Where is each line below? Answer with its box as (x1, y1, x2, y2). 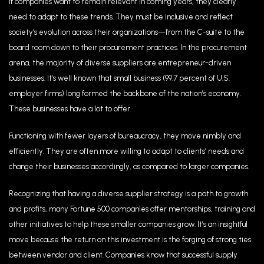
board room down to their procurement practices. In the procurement (9, 43, 247, 52)
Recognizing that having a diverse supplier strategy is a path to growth (9, 189, 248, 198)
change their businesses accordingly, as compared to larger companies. (9, 162, 249, 171)
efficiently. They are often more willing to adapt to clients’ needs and (9, 147, 244, 156)
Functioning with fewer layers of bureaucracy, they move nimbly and (9, 131, 241, 140)
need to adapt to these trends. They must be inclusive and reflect (9, 12, 233, 21)
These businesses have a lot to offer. (9, 104, 131, 113)
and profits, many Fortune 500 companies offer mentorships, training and (9, 204, 255, 213)
